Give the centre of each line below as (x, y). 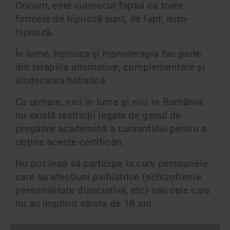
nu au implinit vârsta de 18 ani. (85, 204)
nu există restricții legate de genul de (98, 115)
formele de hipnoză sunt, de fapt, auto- (102, 19)
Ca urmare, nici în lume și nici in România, (110, 102)
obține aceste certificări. (70, 142)
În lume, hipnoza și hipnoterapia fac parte (109, 54)
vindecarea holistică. (62, 80)
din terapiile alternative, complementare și (110, 67)
